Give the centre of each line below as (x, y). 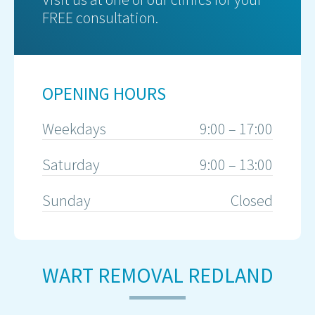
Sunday (66, 200)
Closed (252, 200)
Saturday (71, 165)
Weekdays (74, 129)
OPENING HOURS (104, 94)
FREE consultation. (100, 18)
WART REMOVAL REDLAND (157, 275)
